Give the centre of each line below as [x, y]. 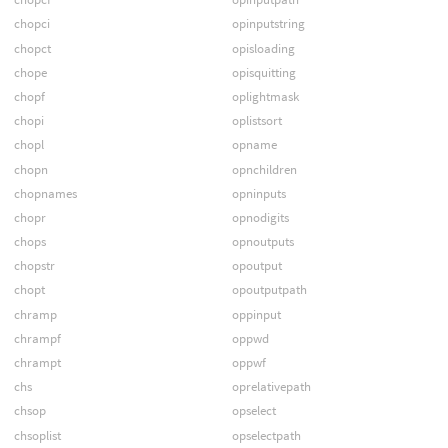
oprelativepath [271, 387]
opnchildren [264, 169]
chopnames [45, 193]
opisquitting [263, 72]
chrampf [37, 338]
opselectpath [266, 435]
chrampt [37, 363]
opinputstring [268, 24]
